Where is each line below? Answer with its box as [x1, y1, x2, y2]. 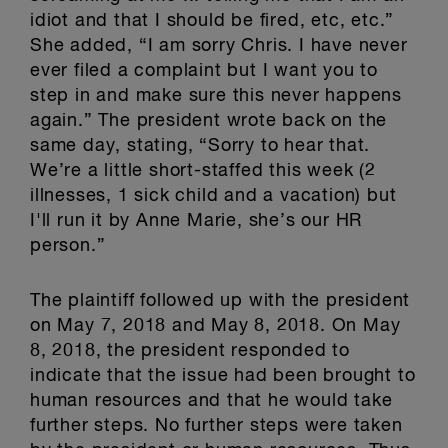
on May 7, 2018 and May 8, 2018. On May [30, 317, 401, 335]
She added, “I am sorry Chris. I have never [30, 37, 408, 55]
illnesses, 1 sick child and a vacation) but [30, 187, 397, 205]
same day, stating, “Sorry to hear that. [30, 137, 371, 155]
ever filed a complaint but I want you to [30, 62, 378, 80]
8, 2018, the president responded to [30, 342, 350, 360]
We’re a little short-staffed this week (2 [30, 162, 376, 180]
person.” [30, 237, 106, 255]
